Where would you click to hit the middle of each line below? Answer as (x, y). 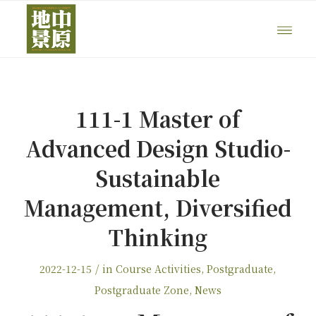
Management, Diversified (158, 207)
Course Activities (159, 269)
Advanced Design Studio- (158, 148)
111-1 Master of (158, 119)
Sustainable (158, 178)
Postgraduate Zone (141, 290)
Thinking (158, 237)
